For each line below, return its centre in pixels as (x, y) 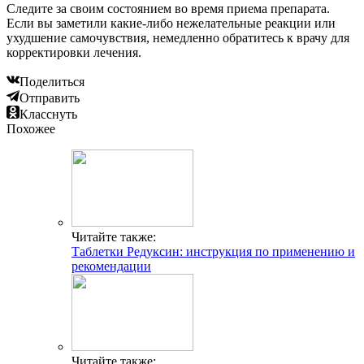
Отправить (50, 97)
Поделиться (52, 81)
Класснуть (48, 114)
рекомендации (111, 266)
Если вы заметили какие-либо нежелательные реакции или (171, 23)
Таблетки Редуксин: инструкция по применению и (213, 251)
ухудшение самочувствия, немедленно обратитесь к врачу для (178, 37)
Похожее (31, 128)
